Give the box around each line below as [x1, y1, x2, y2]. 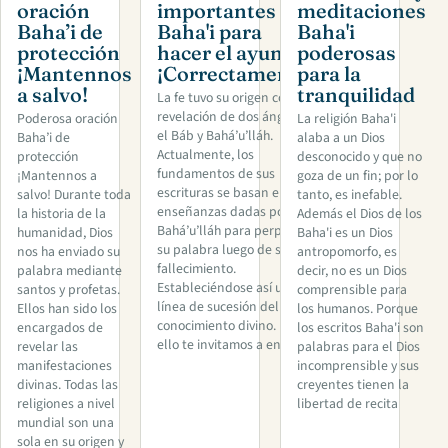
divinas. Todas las [17, 375, 118, 396]
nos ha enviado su [17, 242, 120, 263]
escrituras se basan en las [157, 183, 307, 204]
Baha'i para [157, 18, 262, 44]
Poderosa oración [17, 109, 118, 130]
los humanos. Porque [297, 299, 418, 320]
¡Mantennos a [17, 166, 97, 187]
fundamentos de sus [157, 164, 275, 185]
